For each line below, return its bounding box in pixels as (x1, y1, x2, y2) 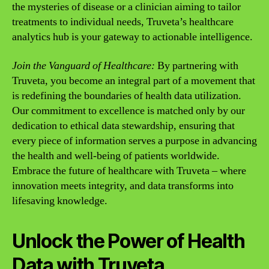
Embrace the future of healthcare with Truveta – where (12, 163, 246, 178)
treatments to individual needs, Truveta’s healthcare (12, 15, 234, 29)
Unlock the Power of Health (12, 229, 245, 253)
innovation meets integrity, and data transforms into (12, 178, 234, 193)
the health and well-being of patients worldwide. (12, 148, 220, 163)
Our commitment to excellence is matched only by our (12, 103, 245, 118)
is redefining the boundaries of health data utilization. (12, 88, 241, 103)
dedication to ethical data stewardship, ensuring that (12, 118, 235, 133)
